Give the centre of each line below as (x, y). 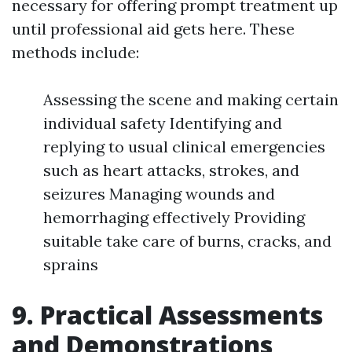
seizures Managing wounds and (159, 194)
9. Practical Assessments (167, 315)
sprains (71, 265)
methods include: (75, 53)
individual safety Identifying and (163, 123)
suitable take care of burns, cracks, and (187, 241)
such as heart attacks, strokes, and (171, 170)
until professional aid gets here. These (153, 29)
